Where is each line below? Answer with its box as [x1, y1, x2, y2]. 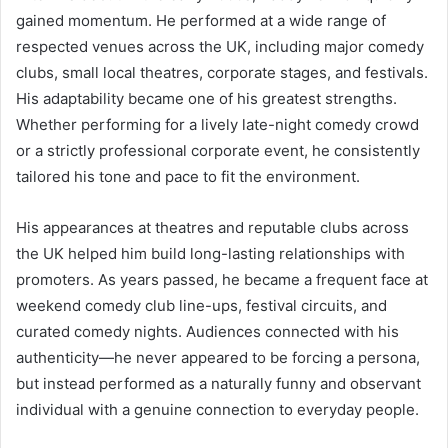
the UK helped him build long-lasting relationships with [16, 244, 405, 264]
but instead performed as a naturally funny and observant [16, 374, 421, 394]
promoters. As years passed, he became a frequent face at [16, 270, 428, 290]
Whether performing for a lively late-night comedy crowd [16, 115, 419, 135]
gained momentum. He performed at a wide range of [16, 11, 386, 31]
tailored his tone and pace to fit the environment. [16, 167, 360, 187]
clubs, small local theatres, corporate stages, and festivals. [16, 63, 428, 83]
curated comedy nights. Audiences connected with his [16, 322, 399, 342]
